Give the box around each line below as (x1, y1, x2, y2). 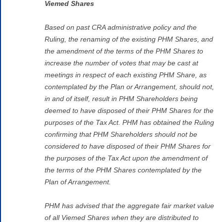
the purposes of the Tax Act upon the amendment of (45, 154, 208, 162)
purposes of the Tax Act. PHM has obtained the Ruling (45, 118, 214, 126)
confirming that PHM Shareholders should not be (45, 130, 197, 138)
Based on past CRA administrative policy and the (45, 23, 197, 31)
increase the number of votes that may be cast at (45, 58, 198, 67)
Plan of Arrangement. (45, 177, 111, 186)
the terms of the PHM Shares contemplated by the (45, 166, 202, 174)
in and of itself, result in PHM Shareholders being (45, 94, 198, 103)
